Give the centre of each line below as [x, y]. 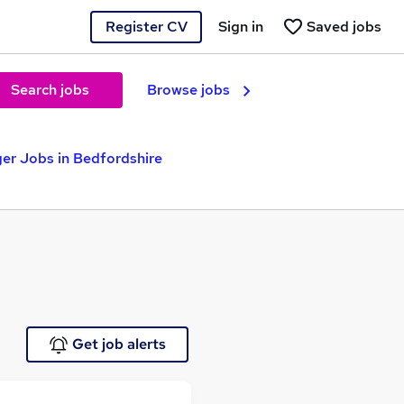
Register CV [146, 26]
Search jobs [50, 90]
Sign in [241, 26]
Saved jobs [344, 26]
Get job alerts [119, 344]
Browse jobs [188, 90]
